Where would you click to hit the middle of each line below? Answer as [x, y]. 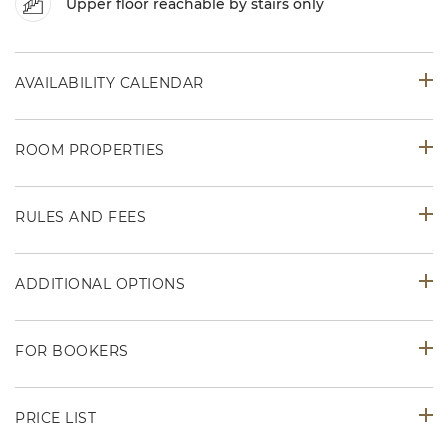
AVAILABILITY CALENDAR [109, 83]
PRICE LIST [55, 418]
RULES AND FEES [80, 217]
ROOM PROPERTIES [90, 150]
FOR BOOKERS [72, 351]
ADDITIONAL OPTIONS [100, 284]
